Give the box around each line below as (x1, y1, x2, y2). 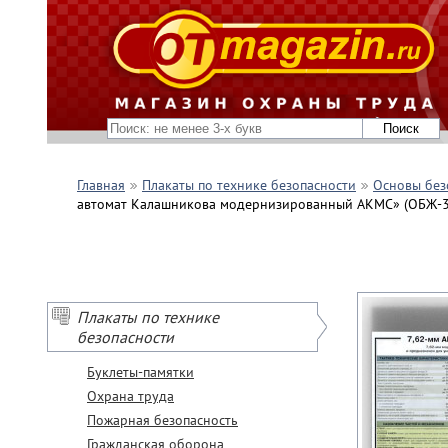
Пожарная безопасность (87, 411, 238, 429)
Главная (77, 176, 125, 194)
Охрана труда (87, 387, 174, 405)
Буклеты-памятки (87, 363, 194, 381)
